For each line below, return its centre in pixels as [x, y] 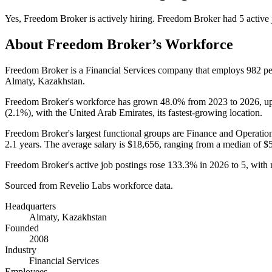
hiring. [142, 18]
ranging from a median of [212, 144]
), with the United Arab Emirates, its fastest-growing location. [145, 112]
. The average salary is [83, 144]
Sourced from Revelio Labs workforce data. [89, 185]
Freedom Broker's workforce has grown [83, 101]
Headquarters [30, 206]
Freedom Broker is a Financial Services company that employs [126, 70]
